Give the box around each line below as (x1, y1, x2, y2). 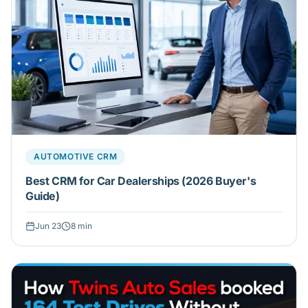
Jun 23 (35, 221, 61, 232)
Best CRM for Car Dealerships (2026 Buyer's (25, 174, 256, 188)
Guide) (25, 189, 60, 203)
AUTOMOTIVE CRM (34, 151, 118, 162)
